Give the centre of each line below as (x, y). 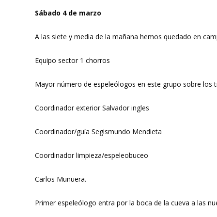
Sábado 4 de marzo (68, 13)
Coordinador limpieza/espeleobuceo (92, 155)
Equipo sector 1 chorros (72, 60)
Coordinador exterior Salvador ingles (92, 108)
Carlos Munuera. (61, 179)
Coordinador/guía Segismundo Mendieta (98, 132)
